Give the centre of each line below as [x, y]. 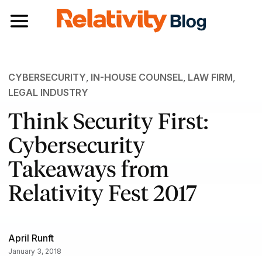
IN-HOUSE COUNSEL [137, 77]
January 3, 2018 [35, 251]
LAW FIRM [210, 77]
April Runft [31, 238]
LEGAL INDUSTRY [48, 93]
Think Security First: [108, 121]
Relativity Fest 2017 [102, 193]
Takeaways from [88, 169]
